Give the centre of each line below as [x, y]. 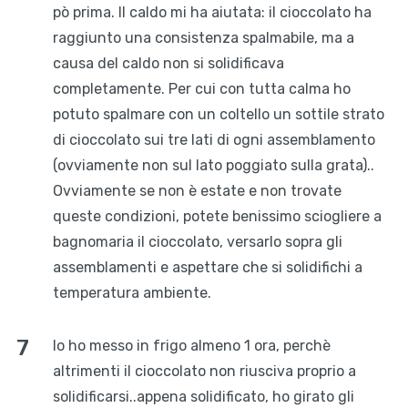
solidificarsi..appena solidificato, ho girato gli [203, 397]
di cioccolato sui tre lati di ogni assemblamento [214, 140]
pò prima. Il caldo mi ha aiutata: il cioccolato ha [212, 13]
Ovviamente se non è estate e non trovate [197, 191]
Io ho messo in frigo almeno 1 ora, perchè [191, 346]
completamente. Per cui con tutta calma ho [201, 89]
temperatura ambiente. [132, 293]
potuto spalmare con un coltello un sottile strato [218, 115]
